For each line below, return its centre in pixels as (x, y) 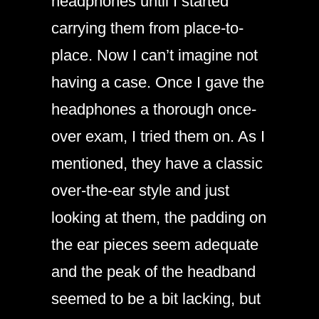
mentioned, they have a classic (157, 163)
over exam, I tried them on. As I (158, 136)
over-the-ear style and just (140, 190)
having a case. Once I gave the (158, 82)
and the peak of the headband (153, 272)
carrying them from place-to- (147, 28)
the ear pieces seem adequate (155, 245)
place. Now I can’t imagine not (155, 55)
